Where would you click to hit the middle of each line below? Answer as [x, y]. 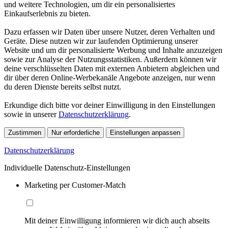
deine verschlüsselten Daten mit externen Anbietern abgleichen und [112, 68]
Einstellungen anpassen [145, 132]
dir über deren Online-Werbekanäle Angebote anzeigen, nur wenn [110, 77]
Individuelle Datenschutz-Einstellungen [67, 167]
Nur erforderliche [76, 132]
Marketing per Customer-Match [75, 185]
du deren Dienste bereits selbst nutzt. [63, 87]
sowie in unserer [31, 114]
